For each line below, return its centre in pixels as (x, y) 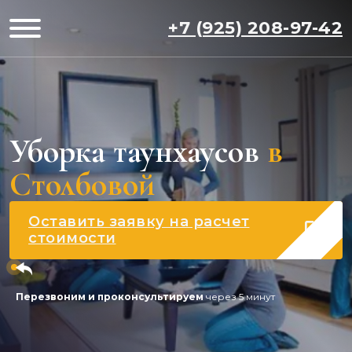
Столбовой (82, 184)
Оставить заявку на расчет (139, 222)
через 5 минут (239, 297)
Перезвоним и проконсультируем (110, 297)
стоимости (72, 238)
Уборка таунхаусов (134, 151)
